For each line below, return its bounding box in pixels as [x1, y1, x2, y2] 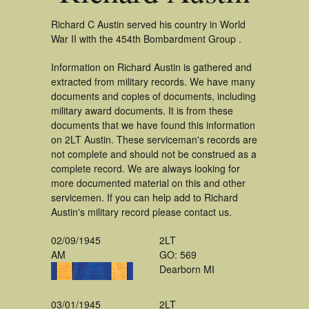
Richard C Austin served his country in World [51, 17, 246, 31]
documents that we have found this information [51, 118, 255, 132]
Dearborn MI [159, 262, 215, 276]
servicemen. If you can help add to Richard [51, 190, 238, 204]
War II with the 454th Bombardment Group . [51, 32, 241, 46]
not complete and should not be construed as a [51, 147, 257, 161]
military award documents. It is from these [51, 103, 233, 117]
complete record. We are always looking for [51, 161, 240, 175]
